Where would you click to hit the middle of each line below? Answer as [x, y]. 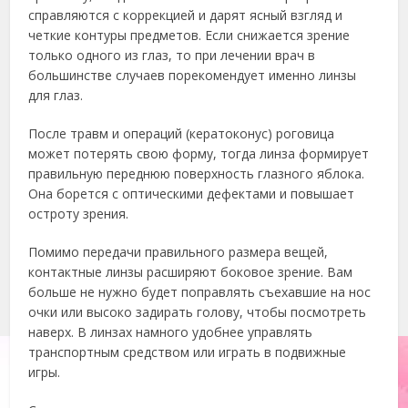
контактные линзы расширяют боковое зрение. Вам [191, 272]
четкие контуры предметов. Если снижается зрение [189, 35]
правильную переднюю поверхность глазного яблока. [197, 173]
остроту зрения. [79, 214]
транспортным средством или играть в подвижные [188, 352]
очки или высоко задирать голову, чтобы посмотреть [198, 312]
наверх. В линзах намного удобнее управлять [171, 332]
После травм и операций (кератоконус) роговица [182, 133]
